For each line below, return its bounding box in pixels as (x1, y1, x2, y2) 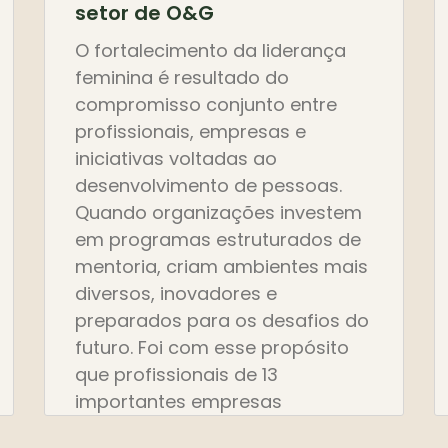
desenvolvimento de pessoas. (75, 173, 342, 199)
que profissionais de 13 (75, 362, 278, 388)
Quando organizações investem (75, 200, 362, 226)
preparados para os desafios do (75, 308, 369, 334)
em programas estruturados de (75, 227, 361, 253)
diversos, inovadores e (75, 281, 277, 307)
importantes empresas (75, 389, 282, 415)
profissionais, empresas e (75, 119, 306, 145)
